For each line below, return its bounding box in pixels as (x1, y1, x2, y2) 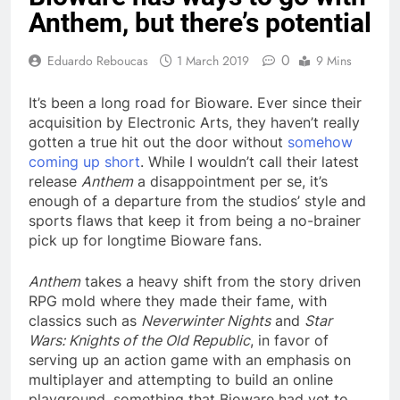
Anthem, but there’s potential (29, 6, 371, 38)
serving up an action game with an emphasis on (29, 350, 351, 369)
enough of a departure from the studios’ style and (29, 191, 366, 210)
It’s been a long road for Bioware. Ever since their (29, 93, 362, 112)
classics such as (29, 311, 141, 329)
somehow (287, 132, 353, 151)
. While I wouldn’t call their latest (140, 152, 359, 171)
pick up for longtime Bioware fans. (29, 230, 262, 249)
